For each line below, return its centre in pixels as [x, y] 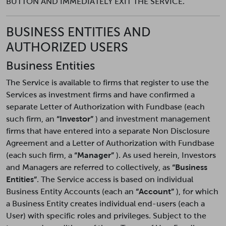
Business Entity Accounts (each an [71, 191]
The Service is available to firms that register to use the [107, 82]
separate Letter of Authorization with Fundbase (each [105, 107]
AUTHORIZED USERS [67, 47]
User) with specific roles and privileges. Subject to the [106, 216]
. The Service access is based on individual [115, 179]
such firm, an [31, 119]
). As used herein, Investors [165, 155]
